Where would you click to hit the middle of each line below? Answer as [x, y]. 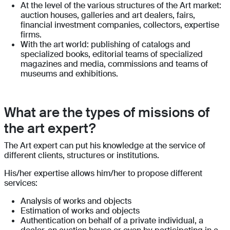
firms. [31, 35]
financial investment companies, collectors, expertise [120, 25]
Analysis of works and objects [76, 201]
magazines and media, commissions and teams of [114, 64]
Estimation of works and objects [80, 211]
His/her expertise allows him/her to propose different [103, 174]
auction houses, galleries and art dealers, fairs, [108, 15]
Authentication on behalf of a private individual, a [112, 221]
